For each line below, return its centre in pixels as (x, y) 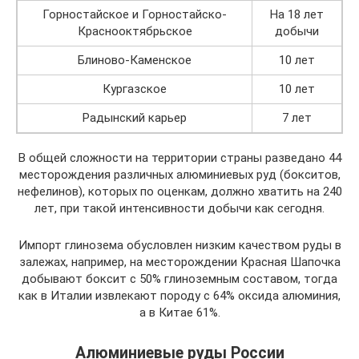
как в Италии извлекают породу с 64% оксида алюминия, (179, 296)
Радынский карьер (135, 118)
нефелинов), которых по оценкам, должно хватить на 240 (179, 192)
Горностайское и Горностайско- (135, 14)
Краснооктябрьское (135, 31)
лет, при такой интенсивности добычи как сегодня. (179, 208)
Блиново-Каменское (135, 60)
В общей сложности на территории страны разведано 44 (179, 158)
